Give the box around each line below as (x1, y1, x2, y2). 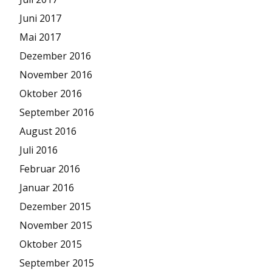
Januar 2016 (19, 181, 74, 195)
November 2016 (19, 68, 92, 82)
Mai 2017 (19, 30, 61, 44)
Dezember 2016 (19, 49, 91, 63)
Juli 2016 (19, 143, 58, 157)
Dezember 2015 (19, 200, 91, 214)
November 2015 (19, 219, 92, 233)
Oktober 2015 (19, 237, 82, 251)
